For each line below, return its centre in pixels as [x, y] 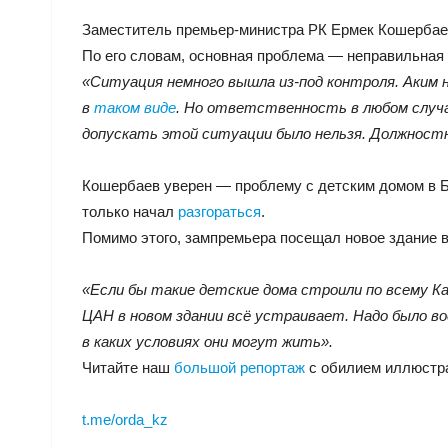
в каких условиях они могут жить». [207, 341]
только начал [130, 211]
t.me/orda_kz [125, 419]
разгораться [219, 211]
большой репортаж [239, 367]
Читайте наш [128, 367]
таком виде [135, 107]
